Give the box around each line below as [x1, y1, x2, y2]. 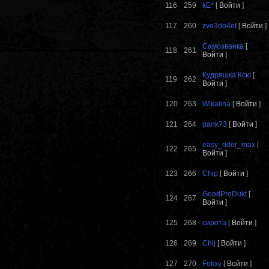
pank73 [202, 120, 227, 129]
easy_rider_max [202, 141, 255, 150]
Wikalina [202, 100, 231, 109]
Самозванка [202, 42, 244, 51]
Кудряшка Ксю [202, 71, 251, 80]
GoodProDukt [202, 190, 247, 199]
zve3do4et [202, 22, 237, 31]
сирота [202, 219, 226, 228]
